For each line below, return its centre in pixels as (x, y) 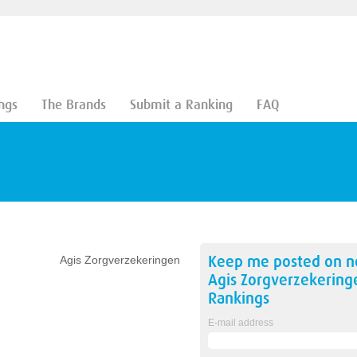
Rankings (238, 298)
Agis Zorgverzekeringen (120, 260)
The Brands (73, 105)
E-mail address (240, 323)
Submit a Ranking (181, 105)
